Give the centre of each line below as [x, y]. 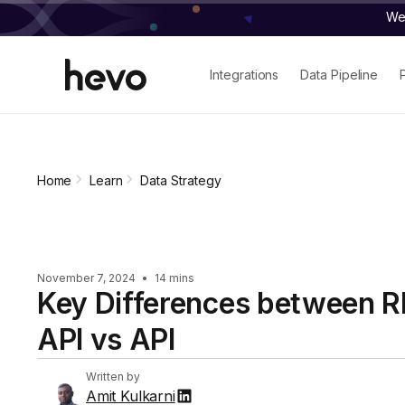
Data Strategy [181, 180]
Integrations [245, 74]
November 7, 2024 [88, 278]
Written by [113, 377]
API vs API [106, 340]
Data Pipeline [339, 74]
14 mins [173, 278]
